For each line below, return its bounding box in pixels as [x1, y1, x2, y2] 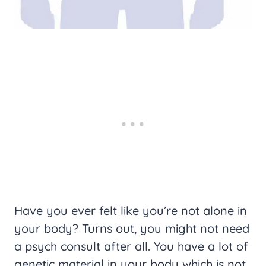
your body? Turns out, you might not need [14, 221, 249, 236]
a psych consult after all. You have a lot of [14, 239, 248, 254]
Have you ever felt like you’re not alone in [14, 203, 247, 218]
